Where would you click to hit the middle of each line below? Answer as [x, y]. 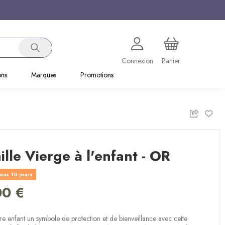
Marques [43, 75]
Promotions [97, 75]
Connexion [137, 61]
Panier [171, 61]
